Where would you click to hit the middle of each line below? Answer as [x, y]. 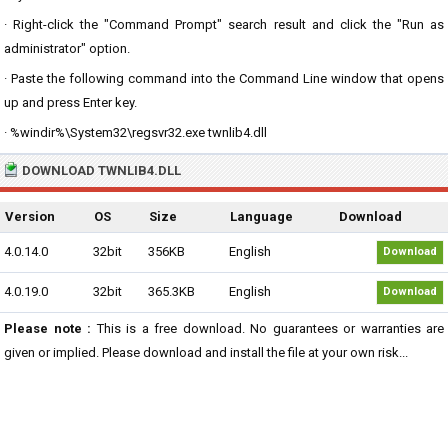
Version [30, 216]
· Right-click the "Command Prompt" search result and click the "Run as [224, 24]
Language [261, 216]
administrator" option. [67, 48]
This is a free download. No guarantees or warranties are [267, 328]
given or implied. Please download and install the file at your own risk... [206, 352]
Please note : [47, 328]
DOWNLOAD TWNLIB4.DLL [101, 170]
